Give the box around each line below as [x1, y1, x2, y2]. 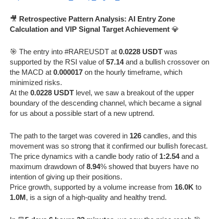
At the [10, 88, 30, 97]
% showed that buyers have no [100, 162, 198, 171]
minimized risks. [10, 78, 62, 87]
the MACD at [10, 67, 53, 76]
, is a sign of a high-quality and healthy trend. [26, 193, 167, 201]
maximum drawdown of [10, 162, 87, 171]
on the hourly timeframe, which [83, 67, 182, 76]
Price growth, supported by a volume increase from [10, 182, 175, 191]
